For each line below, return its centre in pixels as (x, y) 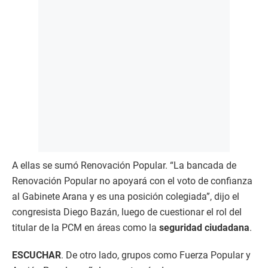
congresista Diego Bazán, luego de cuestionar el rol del (127, 212)
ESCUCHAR (36, 255)
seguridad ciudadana (204, 227)
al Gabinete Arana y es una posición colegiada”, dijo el (126, 196)
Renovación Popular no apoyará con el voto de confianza (132, 181)
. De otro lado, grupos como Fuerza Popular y (156, 255)
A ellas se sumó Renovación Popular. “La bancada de (124, 165)
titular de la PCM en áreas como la (86, 227)
